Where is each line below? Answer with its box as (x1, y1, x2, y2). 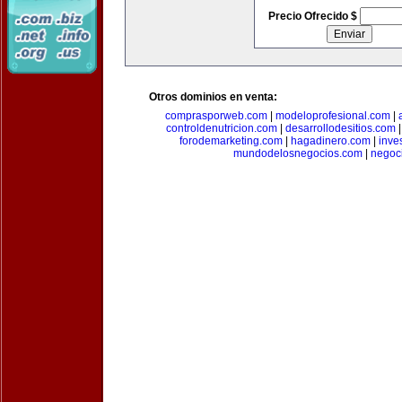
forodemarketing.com (179, 135, 283, 147)
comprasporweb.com (164, 109, 267, 122)
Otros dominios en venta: (149, 91, 277, 103)
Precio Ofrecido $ (267, 10, 360, 22)
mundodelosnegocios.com (233, 147, 363, 160)
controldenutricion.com (166, 122, 277, 135)
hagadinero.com (290, 135, 371, 147)
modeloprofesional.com (275, 109, 390, 122)
